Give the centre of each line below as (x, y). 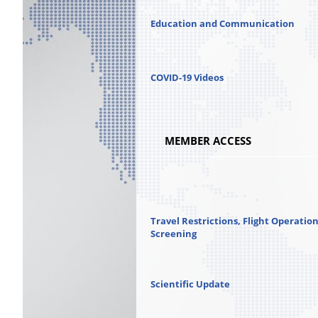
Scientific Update (190, 284)
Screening (174, 234)
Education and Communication (223, 23)
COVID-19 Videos (187, 77)
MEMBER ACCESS (208, 141)
